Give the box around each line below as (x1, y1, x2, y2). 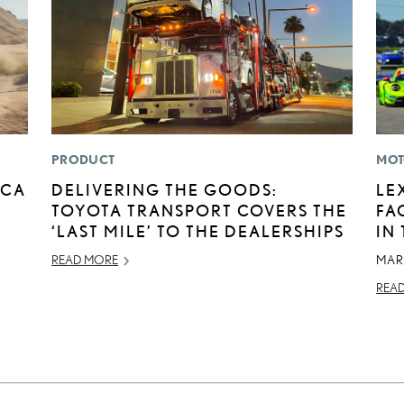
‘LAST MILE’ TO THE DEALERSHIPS (51, 222, 345, 241)
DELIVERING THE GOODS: (51, 180, 279, 199)
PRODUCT (51, 152, 115, 168)
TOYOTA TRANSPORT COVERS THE (51, 201, 348, 220)
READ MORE (51, 252, 119, 268)
